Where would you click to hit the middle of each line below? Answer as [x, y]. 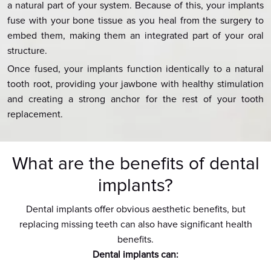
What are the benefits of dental [135, 164]
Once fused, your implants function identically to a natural [135, 69]
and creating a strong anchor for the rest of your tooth [135, 100]
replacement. [35, 115]
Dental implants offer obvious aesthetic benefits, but [135, 210]
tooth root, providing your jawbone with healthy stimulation [135, 84]
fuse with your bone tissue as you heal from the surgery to [135, 21]
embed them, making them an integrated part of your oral [135, 36]
